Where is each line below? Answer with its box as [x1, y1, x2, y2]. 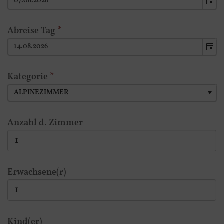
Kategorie [7, 71, 50, 83]
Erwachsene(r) [7, 166, 66, 179]
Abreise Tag [7, 25, 57, 37]
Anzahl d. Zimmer [7, 117, 83, 129]
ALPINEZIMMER [14, 88, 69, 98]
